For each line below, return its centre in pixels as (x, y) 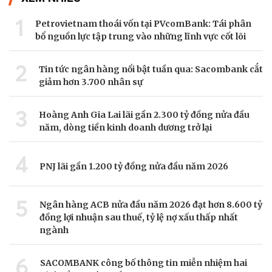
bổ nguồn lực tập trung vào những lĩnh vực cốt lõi (141, 37)
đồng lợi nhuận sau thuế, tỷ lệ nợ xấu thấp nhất (139, 218)
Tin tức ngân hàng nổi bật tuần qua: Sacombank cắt (151, 70)
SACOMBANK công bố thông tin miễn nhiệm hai (144, 263)
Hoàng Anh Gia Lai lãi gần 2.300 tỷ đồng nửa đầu (144, 115)
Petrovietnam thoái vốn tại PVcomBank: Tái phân (143, 24)
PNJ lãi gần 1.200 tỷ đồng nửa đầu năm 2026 (134, 166)
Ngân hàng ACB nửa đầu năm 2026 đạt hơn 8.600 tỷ (151, 205)
